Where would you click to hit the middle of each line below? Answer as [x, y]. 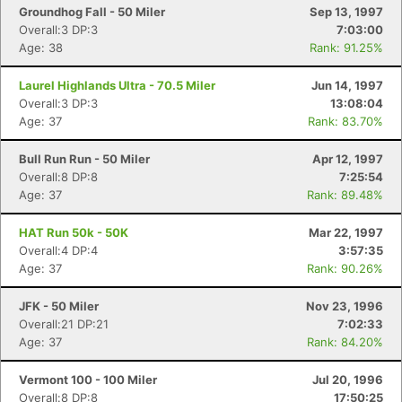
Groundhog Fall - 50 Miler [92, 12]
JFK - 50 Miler [59, 306]
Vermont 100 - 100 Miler [88, 380]
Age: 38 [41, 48]
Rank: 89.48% [345, 195]
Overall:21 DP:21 [64, 324]
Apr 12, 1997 [348, 159]
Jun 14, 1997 [347, 85]
